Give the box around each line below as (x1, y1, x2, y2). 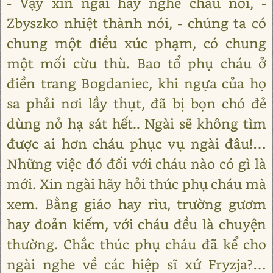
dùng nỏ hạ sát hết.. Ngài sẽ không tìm (7, 115, 266, 132)
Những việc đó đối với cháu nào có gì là (7, 155, 266, 172)
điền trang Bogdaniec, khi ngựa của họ (7, 74, 266, 92)
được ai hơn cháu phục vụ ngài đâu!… (7, 135, 266, 152)
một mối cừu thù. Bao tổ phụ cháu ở (7, 54, 266, 72)
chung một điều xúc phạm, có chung (7, 34, 266, 52)
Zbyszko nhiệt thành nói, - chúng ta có (7, 14, 266, 32)
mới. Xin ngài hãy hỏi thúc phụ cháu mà (7, 175, 266, 193)
